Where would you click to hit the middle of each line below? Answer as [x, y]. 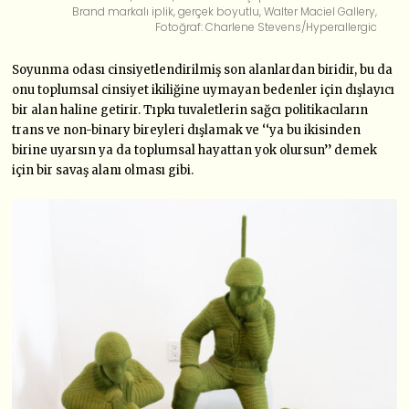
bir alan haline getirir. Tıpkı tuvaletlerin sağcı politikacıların [190, 110]
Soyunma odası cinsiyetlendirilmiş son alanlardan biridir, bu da [203, 69]
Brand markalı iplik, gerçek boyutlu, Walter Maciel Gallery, [225, 11]
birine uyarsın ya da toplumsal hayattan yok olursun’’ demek [195, 150]
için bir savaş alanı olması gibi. [103, 170]
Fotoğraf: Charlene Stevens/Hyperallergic [267, 26]
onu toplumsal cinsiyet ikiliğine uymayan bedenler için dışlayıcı [204, 89]
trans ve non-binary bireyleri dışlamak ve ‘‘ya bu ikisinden [187, 130]
